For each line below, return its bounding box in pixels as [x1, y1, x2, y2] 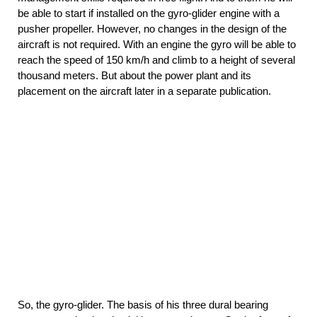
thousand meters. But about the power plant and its [18, 69, 251, 81]
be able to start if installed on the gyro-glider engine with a [18, 6, 279, 19]
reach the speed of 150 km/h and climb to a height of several [18, 53, 295, 66]
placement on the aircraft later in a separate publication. [18, 84, 271, 97]
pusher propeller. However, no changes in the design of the [18, 22, 287, 35]
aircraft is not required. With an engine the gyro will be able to [18, 38, 296, 50]
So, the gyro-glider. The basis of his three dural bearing [18, 298, 268, 311]
